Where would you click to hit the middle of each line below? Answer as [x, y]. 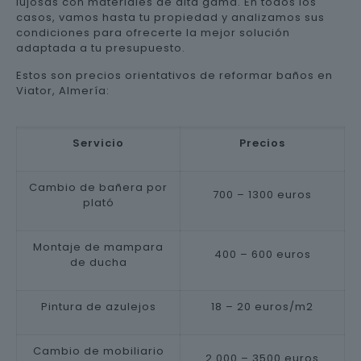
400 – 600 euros [262, 254]
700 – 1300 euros [262, 195]
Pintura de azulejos [98, 307]
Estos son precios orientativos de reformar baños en [174, 75]
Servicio [98, 143]
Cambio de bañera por [98, 187]
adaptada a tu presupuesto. [101, 48]
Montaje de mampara [98, 247]
